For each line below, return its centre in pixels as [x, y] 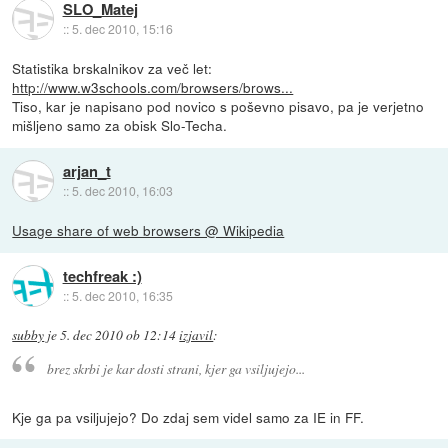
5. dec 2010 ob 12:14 [118, 335]
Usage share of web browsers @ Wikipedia [148, 230]
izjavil [196, 335]
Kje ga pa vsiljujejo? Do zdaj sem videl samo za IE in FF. [188, 416]
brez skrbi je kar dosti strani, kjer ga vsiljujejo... [175, 368]
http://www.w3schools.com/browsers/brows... [153, 87]
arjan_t [86, 170]
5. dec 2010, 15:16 [122, 28]
